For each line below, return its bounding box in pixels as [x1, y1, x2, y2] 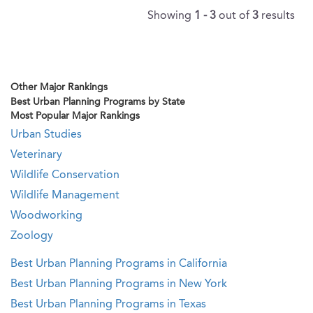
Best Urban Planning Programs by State [10, 97, 185, 107]
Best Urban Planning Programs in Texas [10, 299, 206, 310]
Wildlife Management [10, 190, 119, 201]
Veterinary [10, 150, 62, 161]
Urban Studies [10, 129, 82, 140]
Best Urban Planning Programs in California [10, 259, 227, 270]
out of [219, 10, 252, 22]
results [261, 10, 295, 22]
